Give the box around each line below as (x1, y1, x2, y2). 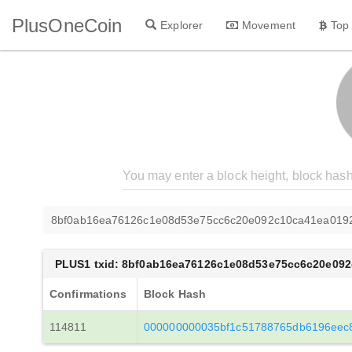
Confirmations (49, 288, 127, 300)
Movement (242, 18, 295, 31)
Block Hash (144, 288, 206, 300)
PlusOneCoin (12, 14, 123, 36)
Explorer (160, 18, 203, 31)
